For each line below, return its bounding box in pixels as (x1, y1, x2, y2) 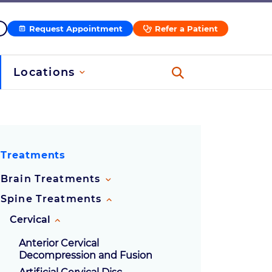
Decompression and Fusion (19, 250, 152, 262)
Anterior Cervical (19, 237, 99, 250)
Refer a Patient (155, 24, 218, 33)
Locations (13, 66, 75, 79)
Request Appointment (29, 24, 123, 33)
